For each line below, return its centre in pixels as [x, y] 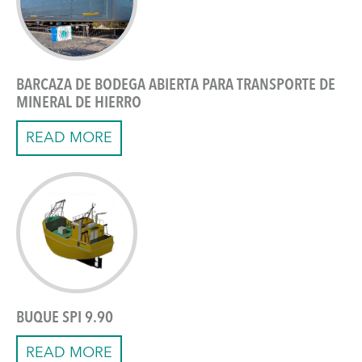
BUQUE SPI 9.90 [65, 319]
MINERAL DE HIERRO [79, 104]
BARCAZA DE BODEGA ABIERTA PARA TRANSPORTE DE [176, 86]
